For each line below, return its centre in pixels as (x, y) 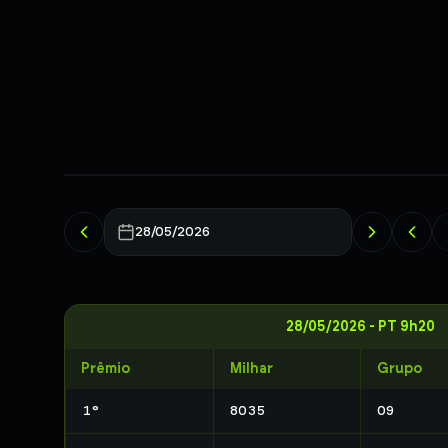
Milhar (251, 368)
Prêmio (105, 368)
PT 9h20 (406, 326)
